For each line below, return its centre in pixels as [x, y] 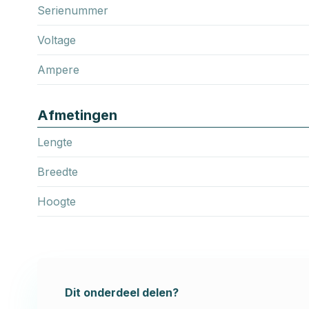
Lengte [55, 142]
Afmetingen [77, 115]
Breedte [58, 171]
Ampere [58, 69]
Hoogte [57, 201]
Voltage [57, 40]
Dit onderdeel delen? [122, 292]
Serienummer [73, 10]
